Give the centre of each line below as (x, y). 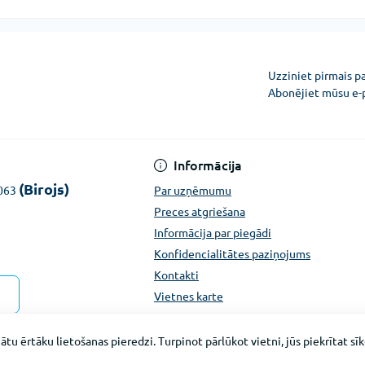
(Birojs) (44, 189)
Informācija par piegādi (213, 233)
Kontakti (176, 276)
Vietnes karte (189, 297)
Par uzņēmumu (193, 191)
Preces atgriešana (200, 212)
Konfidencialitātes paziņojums (232, 255)
